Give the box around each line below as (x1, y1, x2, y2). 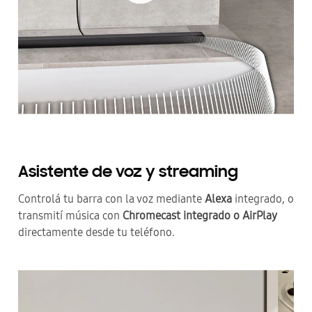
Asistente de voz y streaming (18, 164, 238, 182)
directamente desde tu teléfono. (18, 226, 175, 240)
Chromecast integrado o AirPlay (123, 209, 277, 223)
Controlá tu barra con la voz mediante (18, 192, 205, 206)
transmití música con (18, 209, 123, 223)
